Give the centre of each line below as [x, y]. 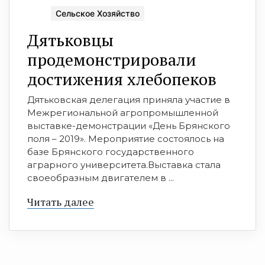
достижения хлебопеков [122, 79]
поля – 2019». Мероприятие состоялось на [126, 138]
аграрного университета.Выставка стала [124, 164]
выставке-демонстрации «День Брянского [129, 125]
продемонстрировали [112, 59]
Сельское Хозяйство [98, 13]
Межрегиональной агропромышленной [123, 112]
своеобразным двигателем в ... [101, 177]
